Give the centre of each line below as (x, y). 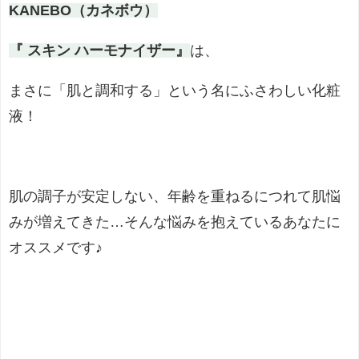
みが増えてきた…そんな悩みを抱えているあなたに (175, 222)
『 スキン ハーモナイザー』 (99, 51)
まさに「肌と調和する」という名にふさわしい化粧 (175, 91)
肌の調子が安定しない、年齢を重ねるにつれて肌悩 (175, 197)
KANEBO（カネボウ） (83, 11)
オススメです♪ (56, 248)
